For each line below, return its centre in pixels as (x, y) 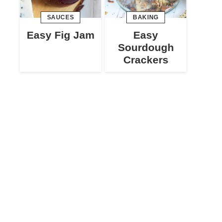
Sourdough (146, 48)
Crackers (146, 60)
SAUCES (60, 18)
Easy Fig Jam (60, 35)
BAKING (146, 18)
